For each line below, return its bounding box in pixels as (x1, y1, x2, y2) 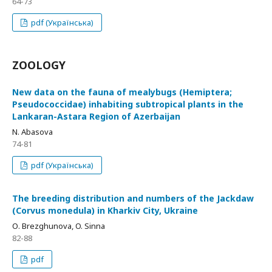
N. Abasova (12, 126, 53, 137)
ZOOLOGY (12, 58, 66, 72)
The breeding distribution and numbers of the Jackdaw (12, 192, 254, 204)
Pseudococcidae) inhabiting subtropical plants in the (12, 98, 243, 110)
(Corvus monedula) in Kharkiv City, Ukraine (12, 205, 198, 216)
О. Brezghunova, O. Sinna (12, 220, 105, 231)
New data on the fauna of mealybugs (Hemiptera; (12, 86, 232, 98)
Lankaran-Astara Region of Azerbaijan (12, 110, 180, 122)
